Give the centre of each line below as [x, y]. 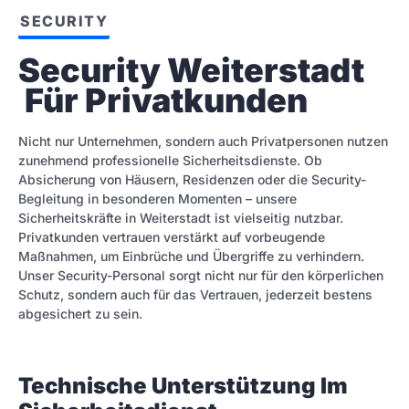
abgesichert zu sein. [80, 313]
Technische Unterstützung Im [183, 385]
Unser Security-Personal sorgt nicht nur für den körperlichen [201, 275]
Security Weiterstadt [191, 71]
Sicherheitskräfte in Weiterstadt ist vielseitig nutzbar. [181, 217]
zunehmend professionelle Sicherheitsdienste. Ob [170, 160]
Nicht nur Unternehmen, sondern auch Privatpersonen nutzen [203, 141]
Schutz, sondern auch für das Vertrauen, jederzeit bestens [195, 294]
